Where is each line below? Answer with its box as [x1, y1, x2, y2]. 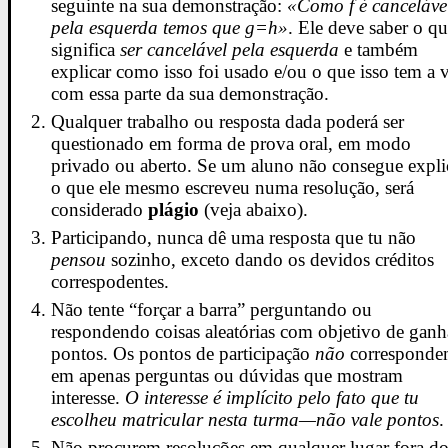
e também [339, 39, 419, 61]
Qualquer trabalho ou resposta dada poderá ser [51, 111, 405, 133]
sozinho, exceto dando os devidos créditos [106, 248, 435, 270]
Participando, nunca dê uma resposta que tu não [51, 226, 417, 248]
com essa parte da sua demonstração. [51, 83, 330, 105]
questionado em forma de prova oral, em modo [51, 133, 412, 155]
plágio [148, 199, 200, 221]
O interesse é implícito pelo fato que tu [125, 386, 420, 408]
